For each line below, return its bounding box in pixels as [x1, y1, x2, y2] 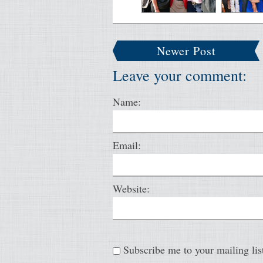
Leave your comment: [113, 65, 247, 85]
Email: [113, 138, 141, 152]
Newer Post [156, 43, 216, 59]
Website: [113, 181, 150, 195]
